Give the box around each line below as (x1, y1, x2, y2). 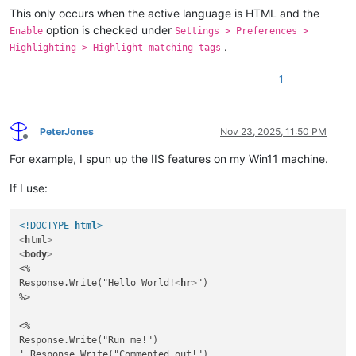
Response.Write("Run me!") (19, 334, 159, 346)
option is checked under (43, 22, 175, 37)
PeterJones (40, 125, 94, 137)
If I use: (10, 180, 48, 195)
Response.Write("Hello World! (19, 277, 176, 288)
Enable (10, 25, 43, 37)
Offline (25, 137, 54, 149)
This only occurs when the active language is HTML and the (10, 6, 319, 20)
